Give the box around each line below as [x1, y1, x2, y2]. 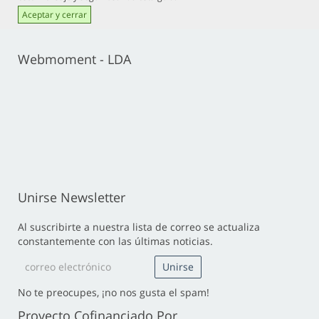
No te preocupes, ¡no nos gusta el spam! [18, 285, 209, 299]
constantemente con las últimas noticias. [18, 234, 213, 248]
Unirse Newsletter [18, 188, 125, 206]
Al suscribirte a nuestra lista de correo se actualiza [18, 219, 260, 234]
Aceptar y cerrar [22, 8, 87, 21]
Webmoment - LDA [18, 50, 131, 68]
